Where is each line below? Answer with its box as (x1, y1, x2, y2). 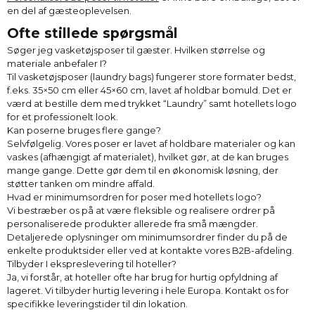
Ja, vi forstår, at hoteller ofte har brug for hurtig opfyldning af (7, 271, 278, 283)
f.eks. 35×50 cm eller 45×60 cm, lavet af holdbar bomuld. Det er (7, 84, 292, 96)
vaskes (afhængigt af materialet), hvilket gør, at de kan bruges (7, 150, 288, 162)
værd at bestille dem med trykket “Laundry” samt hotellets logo (7, 97, 297, 109)
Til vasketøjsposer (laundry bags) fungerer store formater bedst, (7, 70, 296, 82)
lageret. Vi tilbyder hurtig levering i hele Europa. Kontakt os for (7, 284, 289, 296)
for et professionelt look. (7, 110, 118, 122)
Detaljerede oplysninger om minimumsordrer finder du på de (7, 231, 288, 243)
